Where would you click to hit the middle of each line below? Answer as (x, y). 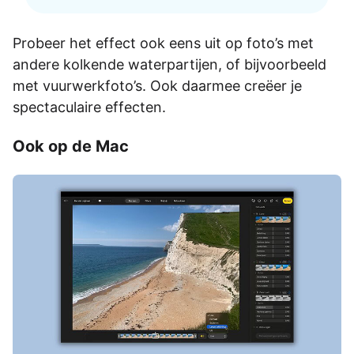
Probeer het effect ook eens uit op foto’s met (163, 43)
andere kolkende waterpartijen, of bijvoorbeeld (169, 64)
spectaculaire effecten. (89, 107)
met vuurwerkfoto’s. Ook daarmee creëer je (157, 85)
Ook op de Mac (71, 146)
